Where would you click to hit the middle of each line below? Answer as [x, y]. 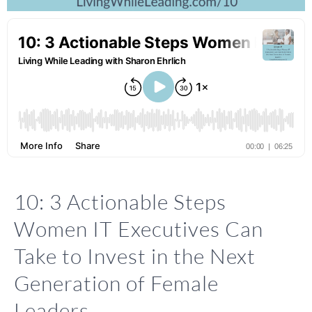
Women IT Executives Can [139, 229]
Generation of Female [116, 283]
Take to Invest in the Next [135, 256]
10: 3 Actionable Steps [120, 202]
